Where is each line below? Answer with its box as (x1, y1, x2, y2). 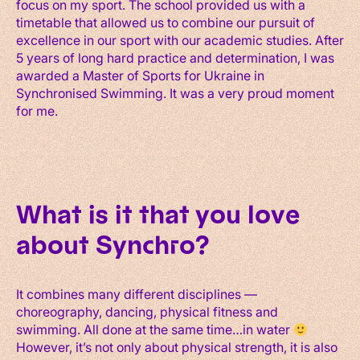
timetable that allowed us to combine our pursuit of (16, 13, 315, 31)
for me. (16, 101, 58, 119)
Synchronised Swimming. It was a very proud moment (16, 84, 334, 101)
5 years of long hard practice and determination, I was (16, 48, 334, 66)
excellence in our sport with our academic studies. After (16, 31, 344, 48)
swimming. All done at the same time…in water (16, 320, 293, 337)
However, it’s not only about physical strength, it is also (16, 337, 337, 355)
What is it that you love (16, 198, 300, 231)
